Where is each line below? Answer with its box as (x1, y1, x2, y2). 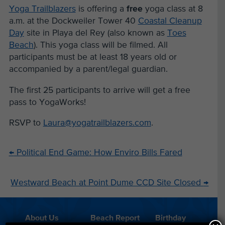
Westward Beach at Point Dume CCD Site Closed (11, 178, 204, 187)
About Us (25, 214, 59, 223)
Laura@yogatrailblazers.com (43, 119, 151, 128)
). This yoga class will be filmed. (33, 41, 158, 50)
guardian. (131, 65, 170, 74)
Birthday (155, 214, 186, 223)
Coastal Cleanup (138, 17, 202, 26)
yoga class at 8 (142, 5, 203, 14)
